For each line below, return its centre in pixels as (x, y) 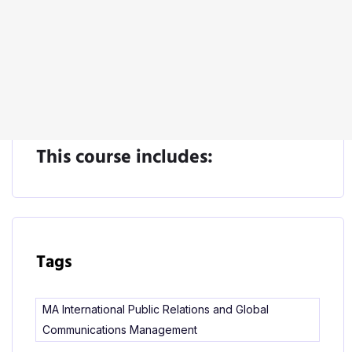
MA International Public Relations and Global (155, 309)
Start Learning (178, 104)
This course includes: (124, 158)
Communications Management (119, 329)
